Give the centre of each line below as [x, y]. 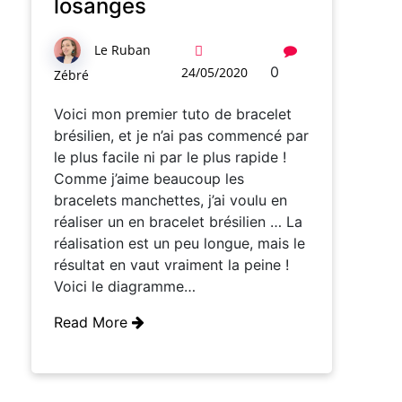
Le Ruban [122, 49]
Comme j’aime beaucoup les [149, 179]
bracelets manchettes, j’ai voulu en [170, 201]
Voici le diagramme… [125, 287]
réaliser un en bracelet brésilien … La [178, 222]
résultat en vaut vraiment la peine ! [171, 265]
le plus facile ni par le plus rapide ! [170, 157]
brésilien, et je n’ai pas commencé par [181, 136]
